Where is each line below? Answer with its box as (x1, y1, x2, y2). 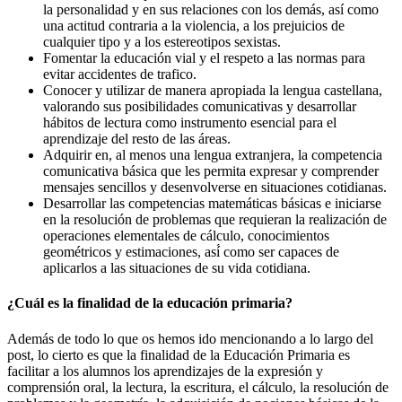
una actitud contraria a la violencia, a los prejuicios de (43, 18, 345, 33)
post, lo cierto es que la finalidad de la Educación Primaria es (7, 346, 350, 363)
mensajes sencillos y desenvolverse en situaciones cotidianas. (43, 179, 387, 195)
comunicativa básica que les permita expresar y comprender (43, 163, 379, 179)
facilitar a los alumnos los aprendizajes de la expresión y (7, 363, 323, 379)
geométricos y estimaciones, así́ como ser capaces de (43, 244, 339, 259)
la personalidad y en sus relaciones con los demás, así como (43, 2, 379, 17)
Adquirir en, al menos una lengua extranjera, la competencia (43, 147, 382, 162)
